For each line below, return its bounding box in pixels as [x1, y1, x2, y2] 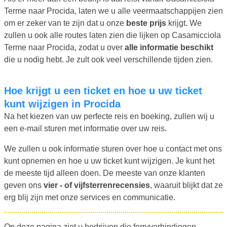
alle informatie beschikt [125, 43, 213, 52]
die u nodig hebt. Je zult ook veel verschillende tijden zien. [4, 55, 213, 64]
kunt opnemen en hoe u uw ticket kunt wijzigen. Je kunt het [4, 156, 214, 165]
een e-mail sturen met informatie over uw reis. [4, 124, 167, 133]
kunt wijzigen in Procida [4, 98, 121, 109]
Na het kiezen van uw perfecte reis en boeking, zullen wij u [4, 111, 214, 121]
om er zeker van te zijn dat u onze [4, 18, 126, 27]
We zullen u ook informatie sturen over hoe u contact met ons [4, 144, 222, 153]
